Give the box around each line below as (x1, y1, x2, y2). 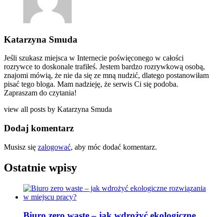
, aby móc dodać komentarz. (71, 142, 157, 151)
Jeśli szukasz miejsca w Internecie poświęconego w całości (4, 54, 184, 62)
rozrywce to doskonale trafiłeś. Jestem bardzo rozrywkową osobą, (4, 62, 205, 71)
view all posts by (4, 105, 57, 114)
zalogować (38, 142, 71, 151)
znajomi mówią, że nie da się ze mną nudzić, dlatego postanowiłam (4, 71, 209, 80)
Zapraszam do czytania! (4, 89, 77, 97)
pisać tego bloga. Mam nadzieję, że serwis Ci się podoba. (4, 80, 178, 89)
